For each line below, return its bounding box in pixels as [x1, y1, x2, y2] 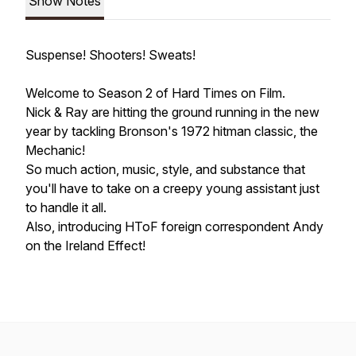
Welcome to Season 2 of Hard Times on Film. [25, 85, 288, 101]
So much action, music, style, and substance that [25, 161, 305, 177]
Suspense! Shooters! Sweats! [25, 47, 195, 63]
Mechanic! [25, 142, 88, 158]
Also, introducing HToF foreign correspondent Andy [25, 219, 323, 234]
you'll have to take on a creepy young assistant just [25, 180, 319, 196]
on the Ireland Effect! [25, 238, 145, 253]
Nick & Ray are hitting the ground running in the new [25, 104, 319, 120]
